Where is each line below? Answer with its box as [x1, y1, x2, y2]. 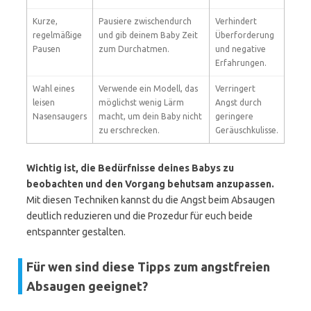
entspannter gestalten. [26, 226, 126, 237]
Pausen [33, 44, 60, 53]
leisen [33, 98, 55, 107]
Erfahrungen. [215, 58, 267, 67]
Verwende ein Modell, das [99, 84, 198, 93]
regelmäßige [33, 31, 82, 40]
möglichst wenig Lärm [99, 98, 184, 107]
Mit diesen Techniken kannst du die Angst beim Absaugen [26, 194, 275, 205]
